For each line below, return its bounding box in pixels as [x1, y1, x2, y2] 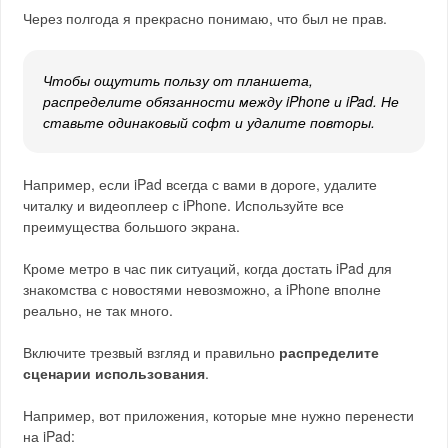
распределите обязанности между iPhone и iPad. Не [43, 91, 400, 111]
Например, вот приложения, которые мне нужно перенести [23, 405, 415, 425]
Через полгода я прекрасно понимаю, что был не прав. [23, 8, 388, 28]
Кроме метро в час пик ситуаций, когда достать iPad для [23, 258, 393, 278]
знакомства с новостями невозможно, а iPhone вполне [23, 279, 382, 299]
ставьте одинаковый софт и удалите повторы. [43, 112, 376, 132]
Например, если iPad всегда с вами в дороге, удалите [23, 174, 378, 194]
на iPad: [23, 426, 76, 446]
